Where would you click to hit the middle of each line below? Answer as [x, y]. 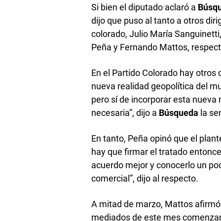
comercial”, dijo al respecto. [145, 178]
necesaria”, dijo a [125, 112]
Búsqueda [179, 112]
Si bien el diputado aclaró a [145, 7]
